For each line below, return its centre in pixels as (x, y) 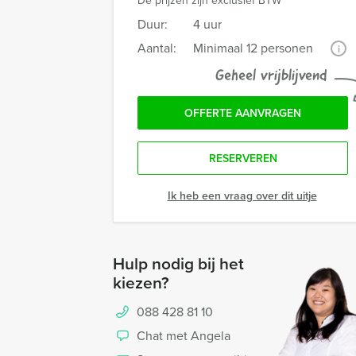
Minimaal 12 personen (253, 48)
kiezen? (141, 282)
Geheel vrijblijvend (271, 76)
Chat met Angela (184, 336)
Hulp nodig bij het (178, 263)
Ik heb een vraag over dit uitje (242, 196)
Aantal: (157, 48)
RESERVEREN (243, 159)
